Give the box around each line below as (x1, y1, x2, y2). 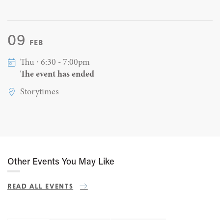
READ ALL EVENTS (7, 182, 74, 190)
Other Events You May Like (7, 158, 114, 167)
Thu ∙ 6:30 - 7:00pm (20, 58, 90, 67)
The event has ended (20, 70, 94, 79)
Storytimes (20, 87, 59, 97)
